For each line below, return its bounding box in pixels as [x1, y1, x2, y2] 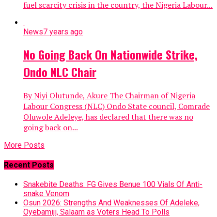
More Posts [4, 140, 45, 150]
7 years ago [43, 27, 83, 36]
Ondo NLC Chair [23, 63, 96, 81]
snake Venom [23, 188, 69, 198]
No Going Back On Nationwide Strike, [23, 46, 198, 63]
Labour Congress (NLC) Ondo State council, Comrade [23, 101, 210, 112]
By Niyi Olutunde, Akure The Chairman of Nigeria [23, 90, 195, 101]
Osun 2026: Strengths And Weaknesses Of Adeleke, [23, 198, 200, 207]
